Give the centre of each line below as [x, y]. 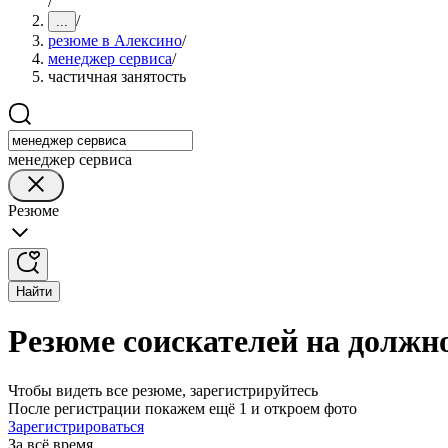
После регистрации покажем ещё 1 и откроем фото [182, 408]
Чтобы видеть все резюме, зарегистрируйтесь [163, 390]
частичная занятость [117, 76]
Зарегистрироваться [76, 426]
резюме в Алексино [115, 40]
